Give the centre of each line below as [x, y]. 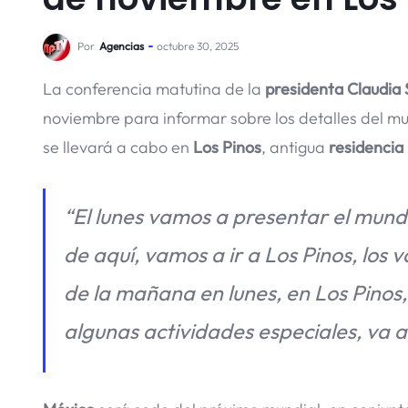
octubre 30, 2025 [198, 46]
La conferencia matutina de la [154, 89]
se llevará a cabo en [118, 147]
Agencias [122, 46]
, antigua [295, 147]
